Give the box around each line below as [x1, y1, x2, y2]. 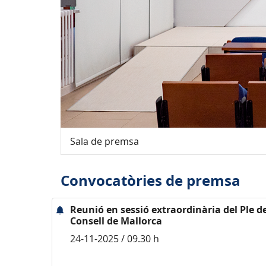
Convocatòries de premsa [61, 170, 240, 191]
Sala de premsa [70, 135, 139, 148]
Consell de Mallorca [70, 214, 162, 227]
